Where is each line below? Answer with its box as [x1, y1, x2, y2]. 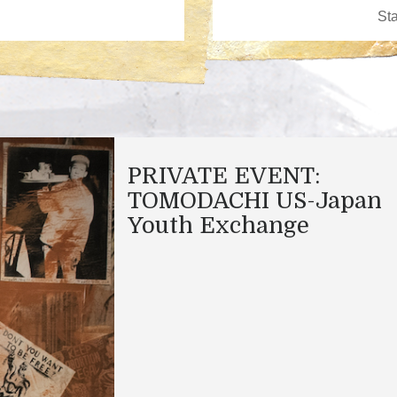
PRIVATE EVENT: [128, 162, 321, 189]
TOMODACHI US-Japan [128, 187, 382, 214]
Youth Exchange [128, 212, 309, 238]
